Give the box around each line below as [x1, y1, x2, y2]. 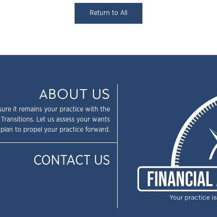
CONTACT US [33, 154, 110, 168]
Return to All [90, 10, 127, 16]
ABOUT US [38, 87, 110, 101]
